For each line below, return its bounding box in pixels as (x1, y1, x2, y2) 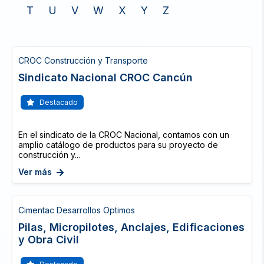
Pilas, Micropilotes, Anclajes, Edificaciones (18, 221, 245, 233)
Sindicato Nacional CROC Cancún (18, 71, 193, 84)
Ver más (18, 167, 52, 177)
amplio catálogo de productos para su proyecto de (18, 140, 218, 150)
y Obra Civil (18, 233, 79, 246)
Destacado (38, 98, 78, 107)
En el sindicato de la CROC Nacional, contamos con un (18, 130, 229, 140)
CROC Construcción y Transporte (18, 55, 148, 65)
